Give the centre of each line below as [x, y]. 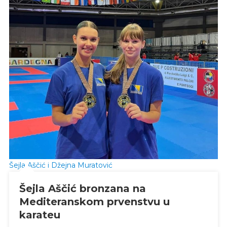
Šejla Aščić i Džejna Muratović [61, 165]
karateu [40, 215]
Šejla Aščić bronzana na [82, 188]
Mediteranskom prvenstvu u [94, 201]
